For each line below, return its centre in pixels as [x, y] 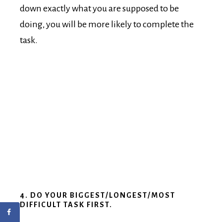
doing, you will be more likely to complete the [107, 25]
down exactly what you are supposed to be [99, 9]
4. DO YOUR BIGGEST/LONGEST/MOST [98, 195]
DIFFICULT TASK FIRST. [66, 205]
